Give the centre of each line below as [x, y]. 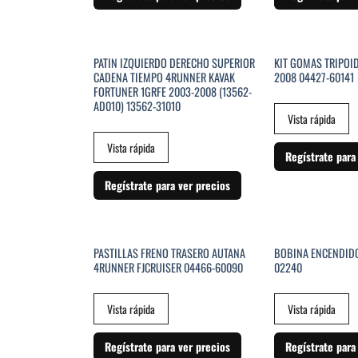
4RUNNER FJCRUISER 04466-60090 [168, 267]
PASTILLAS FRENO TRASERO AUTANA [169, 253]
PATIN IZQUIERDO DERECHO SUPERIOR [174, 62]
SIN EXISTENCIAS [176, 249]
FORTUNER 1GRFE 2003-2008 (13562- [172, 91]
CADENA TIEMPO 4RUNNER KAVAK [164, 77]
